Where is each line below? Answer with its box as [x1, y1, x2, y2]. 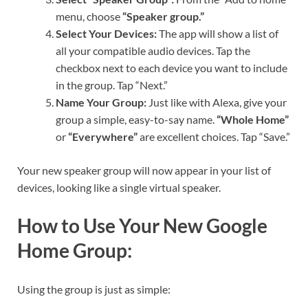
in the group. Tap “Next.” [56, 78, 168, 92]
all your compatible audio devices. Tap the [56, 44, 250, 58]
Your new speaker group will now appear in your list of [17, 164, 271, 177]
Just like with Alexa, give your [146, 96, 287, 109]
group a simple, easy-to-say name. [56, 113, 217, 126]
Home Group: [17, 239, 132, 263]
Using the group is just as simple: [17, 282, 170, 296]
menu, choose [56, 10, 122, 23]
